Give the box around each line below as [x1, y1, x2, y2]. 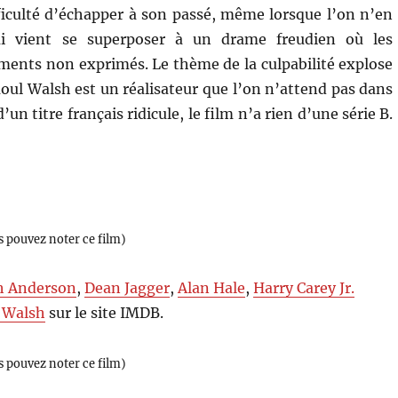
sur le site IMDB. [45, 303, 164, 322]
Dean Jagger [84, 278, 171, 297]
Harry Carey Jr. [253, 278, 355, 297]
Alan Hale [178, 278, 246, 297]
